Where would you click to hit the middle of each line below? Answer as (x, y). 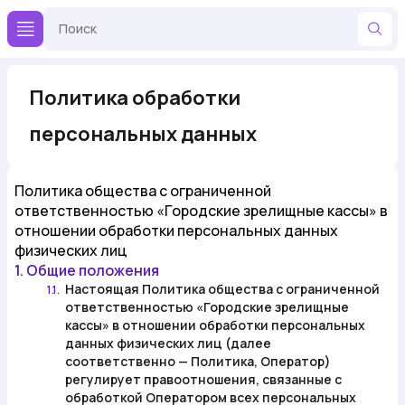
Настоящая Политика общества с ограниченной (222, 289)
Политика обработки (135, 98)
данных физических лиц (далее (168, 343)
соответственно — (128, 361)
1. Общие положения (87, 270)
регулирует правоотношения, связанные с (203, 379)
